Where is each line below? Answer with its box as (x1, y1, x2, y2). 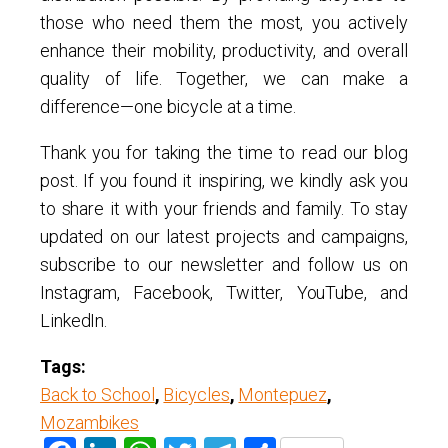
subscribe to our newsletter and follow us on (40, 254, 408, 275)
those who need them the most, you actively (40, 12, 408, 33)
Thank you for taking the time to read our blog (40, 142, 408, 163)
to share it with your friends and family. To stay (40, 198, 408, 219)
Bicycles (163, 384, 230, 405)
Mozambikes (40, 412, 139, 433)
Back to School (40, 384, 155, 405)
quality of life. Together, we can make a (40, 68, 408, 89)
